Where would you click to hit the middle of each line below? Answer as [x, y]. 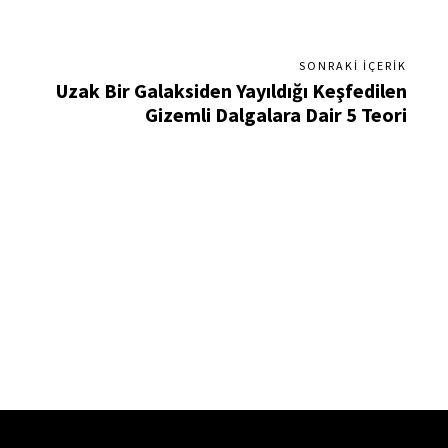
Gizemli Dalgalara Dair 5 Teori [275, 115]
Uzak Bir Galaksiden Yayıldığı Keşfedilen [231, 91]
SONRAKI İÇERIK [352, 66]
